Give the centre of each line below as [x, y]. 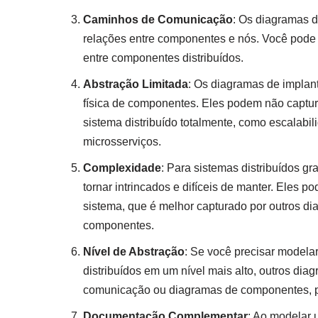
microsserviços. [122, 141]
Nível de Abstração [134, 251]
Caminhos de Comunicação [158, 19]
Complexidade [122, 168]
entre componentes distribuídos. [163, 57]
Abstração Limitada [136, 84]
